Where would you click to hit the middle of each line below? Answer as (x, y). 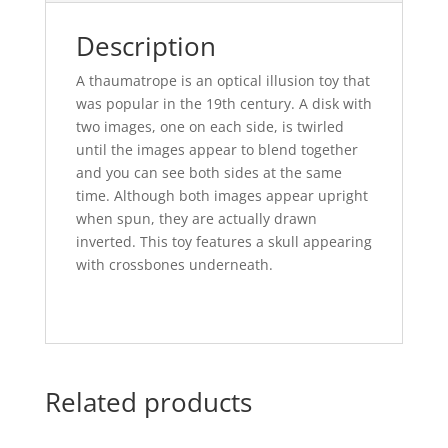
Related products (148, 402)
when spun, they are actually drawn (196, 219)
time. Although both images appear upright (221, 196)
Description (145, 46)
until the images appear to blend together (216, 150)
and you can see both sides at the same (208, 173)
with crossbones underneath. (174, 265)
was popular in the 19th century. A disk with (223, 104)
